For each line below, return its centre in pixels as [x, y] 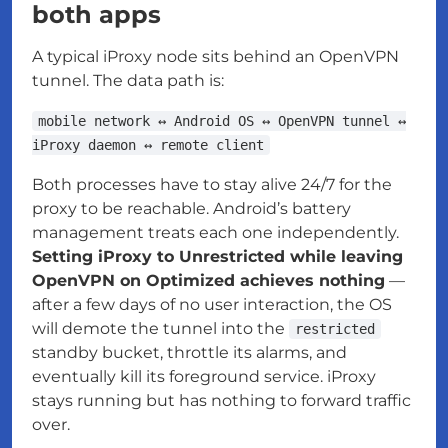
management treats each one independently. [215, 233]
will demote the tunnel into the [160, 329]
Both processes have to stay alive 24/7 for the [212, 185]
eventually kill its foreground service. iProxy [204, 377]
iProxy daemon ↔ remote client [148, 145]
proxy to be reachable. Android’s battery [191, 209]
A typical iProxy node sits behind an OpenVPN [215, 57]
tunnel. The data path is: [128, 81]
